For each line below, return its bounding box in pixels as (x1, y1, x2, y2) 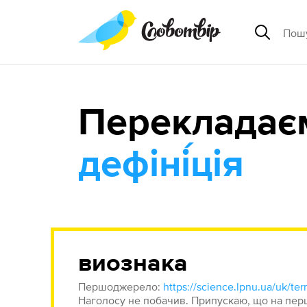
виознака (78, 251, 188, 276)
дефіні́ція (78, 146, 245, 184)
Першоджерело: (78, 280, 164, 293)
